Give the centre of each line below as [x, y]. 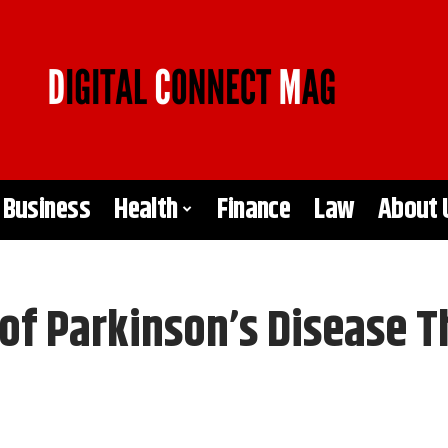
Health [146, 210]
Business [46, 210]
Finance [254, 210]
